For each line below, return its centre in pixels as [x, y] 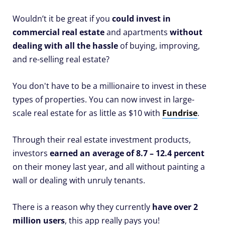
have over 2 [174, 207]
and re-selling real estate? [61, 60]
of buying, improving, [159, 46]
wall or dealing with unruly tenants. [79, 181]
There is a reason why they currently [81, 207]
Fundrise [180, 113]
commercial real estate [59, 32]
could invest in [141, 19]
